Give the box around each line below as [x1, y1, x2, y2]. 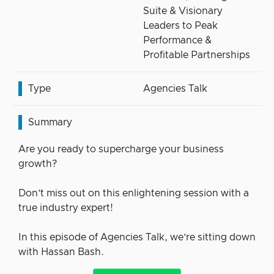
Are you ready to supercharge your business [18, 144, 224, 154]
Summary [28, 117, 72, 127]
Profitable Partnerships [143, 50, 250, 60]
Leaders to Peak [143, 21, 218, 31]
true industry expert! [18, 203, 113, 213]
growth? [18, 159, 57, 169]
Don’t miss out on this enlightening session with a [18, 188, 249, 198]
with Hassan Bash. [18, 247, 104, 257]
